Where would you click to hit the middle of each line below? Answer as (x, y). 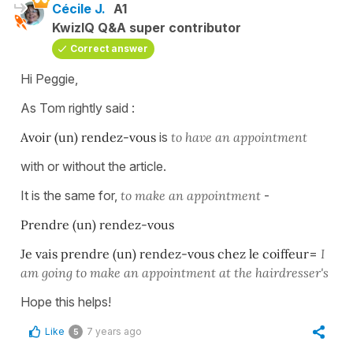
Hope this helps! (66, 301)
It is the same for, (71, 195)
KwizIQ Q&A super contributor (147, 27)
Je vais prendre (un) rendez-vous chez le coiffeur (165, 253)
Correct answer (109, 48)
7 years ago (114, 331)
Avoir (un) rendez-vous (90, 137)
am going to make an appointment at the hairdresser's (176, 272)
